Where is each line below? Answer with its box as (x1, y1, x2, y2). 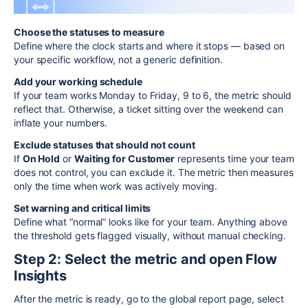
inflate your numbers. (14, 117, 108, 129)
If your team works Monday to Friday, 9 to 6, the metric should (14, 89, 291, 102)
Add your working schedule (14, 76, 142, 88)
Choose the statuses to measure (14, 26, 164, 38)
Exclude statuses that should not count (14, 139, 195, 151)
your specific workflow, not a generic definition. (14, 54, 223, 66)
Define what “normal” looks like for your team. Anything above (14, 216, 287, 228)
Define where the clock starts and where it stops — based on (14, 40, 285, 52)
